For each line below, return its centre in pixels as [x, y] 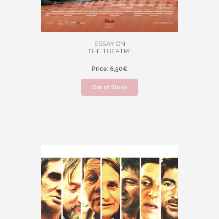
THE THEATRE [109, 51]
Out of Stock [109, 87]
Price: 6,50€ [109, 68]
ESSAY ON [109, 44]
